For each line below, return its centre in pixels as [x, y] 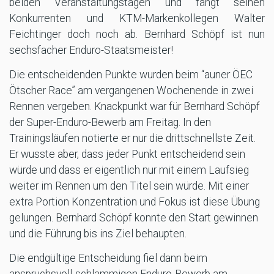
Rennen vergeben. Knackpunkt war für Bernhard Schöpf [135, 106]
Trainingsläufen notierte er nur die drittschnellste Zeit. [132, 138]
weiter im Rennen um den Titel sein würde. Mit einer [129, 186]
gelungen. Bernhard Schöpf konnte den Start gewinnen [134, 217]
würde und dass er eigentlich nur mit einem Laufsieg [129, 170]
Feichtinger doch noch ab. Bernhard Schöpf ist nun [137, 34]
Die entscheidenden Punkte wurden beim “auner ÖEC [131, 74]
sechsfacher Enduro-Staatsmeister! [91, 50]
